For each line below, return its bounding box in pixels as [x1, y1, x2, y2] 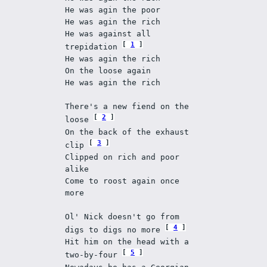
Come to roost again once [65, 176, 180, 185]
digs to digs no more [65, 225, 166, 235]
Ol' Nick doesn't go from [65, 212, 180, 221]
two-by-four [65, 250, 123, 260]
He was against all [65, 29, 151, 38]
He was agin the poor [65, 5, 166, 14]
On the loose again [65, 66, 156, 76]
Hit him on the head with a [65, 237, 190, 247]
